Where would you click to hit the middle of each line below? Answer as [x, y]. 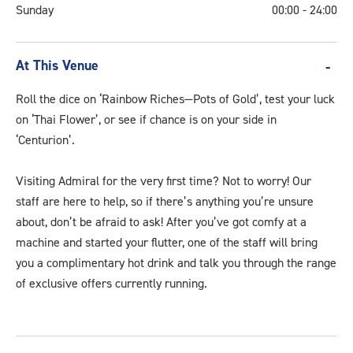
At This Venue [57, 65]
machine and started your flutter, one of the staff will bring [167, 242]
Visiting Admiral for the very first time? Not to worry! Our [163, 180]
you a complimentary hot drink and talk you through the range [176, 262]
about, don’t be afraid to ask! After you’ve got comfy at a [161, 221]
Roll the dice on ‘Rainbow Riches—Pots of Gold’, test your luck [175, 98]
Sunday [35, 10]
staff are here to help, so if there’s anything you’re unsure [165, 201]
